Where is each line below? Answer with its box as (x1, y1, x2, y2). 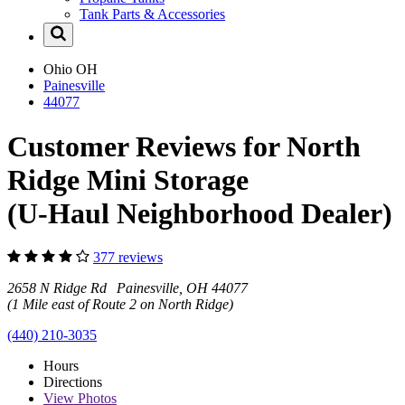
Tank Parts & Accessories (80, 6, 225, 23)
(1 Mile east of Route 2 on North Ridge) (7, 297, 233, 313)
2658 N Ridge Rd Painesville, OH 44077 (7, 280, 248, 297)
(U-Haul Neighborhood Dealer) (7, 196, 392, 230)
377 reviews (93, 250, 163, 266)
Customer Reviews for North (7, 129, 361, 163)
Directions (43, 374, 102, 391)
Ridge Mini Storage (7, 163, 249, 196)
